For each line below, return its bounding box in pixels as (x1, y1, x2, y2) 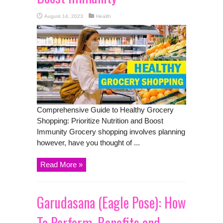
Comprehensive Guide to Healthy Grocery (37, 105, 174, 114)
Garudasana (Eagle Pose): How (37, 192, 186, 213)
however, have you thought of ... (37, 138, 140, 147)
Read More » (40, 160, 83, 169)
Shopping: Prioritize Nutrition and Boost (37, 116, 163, 125)
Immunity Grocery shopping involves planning (37, 127, 185, 136)
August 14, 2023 (44, 13, 83, 19)
